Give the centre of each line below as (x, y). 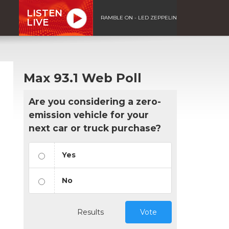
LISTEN (44, 13)
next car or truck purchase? (95, 128)
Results (90, 212)
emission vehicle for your (89, 114)
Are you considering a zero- (95, 101)
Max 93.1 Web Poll (83, 78)
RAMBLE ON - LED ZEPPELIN (139, 17)
